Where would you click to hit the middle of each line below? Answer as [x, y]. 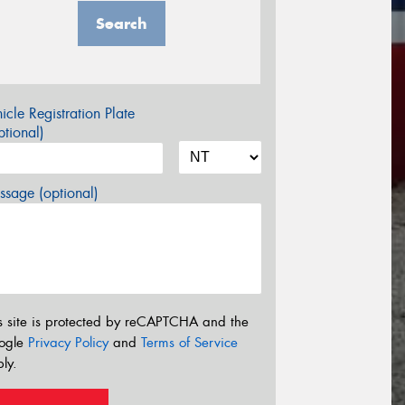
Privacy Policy [68, 342]
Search [121, 24]
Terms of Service [189, 342]
